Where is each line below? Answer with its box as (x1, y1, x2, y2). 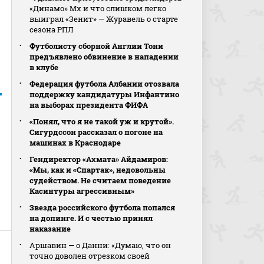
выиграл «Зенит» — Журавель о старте (29, 14, 179, 24)
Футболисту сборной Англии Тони (29, 41, 164, 51)
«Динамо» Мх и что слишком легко (29, 3, 167, 14)
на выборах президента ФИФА (29, 100, 148, 110)
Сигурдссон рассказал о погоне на (29, 127, 163, 137)
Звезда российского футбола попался (29, 202, 176, 213)
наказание (29, 223, 71, 234)
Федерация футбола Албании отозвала (29, 78, 180, 89)
